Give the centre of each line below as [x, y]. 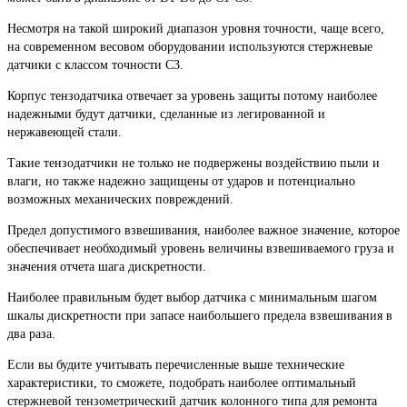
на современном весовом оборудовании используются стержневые [190, 46]
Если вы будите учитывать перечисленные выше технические [176, 364]
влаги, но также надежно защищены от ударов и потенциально [181, 181]
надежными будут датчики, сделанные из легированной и [166, 114]
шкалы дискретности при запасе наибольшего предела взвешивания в [200, 315]
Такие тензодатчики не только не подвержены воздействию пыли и [194, 163]
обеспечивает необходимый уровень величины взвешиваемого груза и [201, 248]
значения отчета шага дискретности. [107, 266]
